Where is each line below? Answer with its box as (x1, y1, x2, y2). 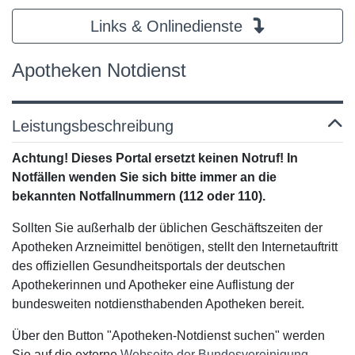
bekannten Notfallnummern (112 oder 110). (12, 189, 265, 203)
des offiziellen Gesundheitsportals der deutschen (12, 259, 285, 273)
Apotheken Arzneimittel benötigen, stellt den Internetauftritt (12, 240, 338, 254)
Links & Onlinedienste (90, 17, 247, 35)
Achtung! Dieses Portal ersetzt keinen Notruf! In (12, 151, 298, 165)
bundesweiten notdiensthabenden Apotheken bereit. (12, 297, 304, 311)
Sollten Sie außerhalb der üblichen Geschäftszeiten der (12, 221, 323, 235)
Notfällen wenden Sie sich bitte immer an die (12, 170, 277, 184)
